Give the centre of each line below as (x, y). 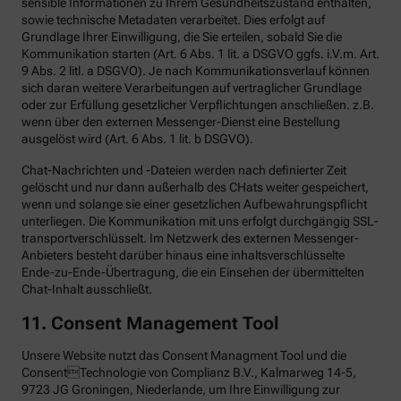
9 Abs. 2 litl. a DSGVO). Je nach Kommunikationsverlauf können (196, 71)
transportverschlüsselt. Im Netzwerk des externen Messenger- (190, 239)
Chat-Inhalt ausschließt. (87, 290)
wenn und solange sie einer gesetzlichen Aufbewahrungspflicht (194, 205)
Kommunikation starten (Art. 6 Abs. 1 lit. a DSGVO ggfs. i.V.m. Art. (200, 54)
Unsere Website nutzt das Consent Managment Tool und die (184, 356)
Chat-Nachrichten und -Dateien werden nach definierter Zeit (184, 171)
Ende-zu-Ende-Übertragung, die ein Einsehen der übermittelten (193, 273)
